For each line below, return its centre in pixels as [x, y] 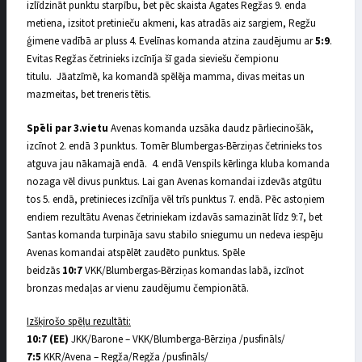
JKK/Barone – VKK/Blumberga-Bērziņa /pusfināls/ [177, 340]
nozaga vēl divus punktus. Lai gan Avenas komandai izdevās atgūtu [174, 181]
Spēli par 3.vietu [67, 128]
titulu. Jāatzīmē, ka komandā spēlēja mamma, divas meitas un [166, 77]
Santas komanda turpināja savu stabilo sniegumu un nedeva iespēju [175, 235]
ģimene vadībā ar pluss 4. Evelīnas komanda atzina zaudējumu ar [171, 42]
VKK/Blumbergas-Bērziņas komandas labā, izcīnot [193, 270]
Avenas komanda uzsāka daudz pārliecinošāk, [211, 128]
